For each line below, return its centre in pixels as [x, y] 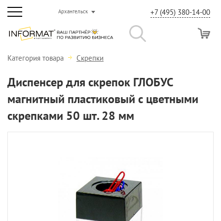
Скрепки [90, 58]
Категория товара [37, 58]
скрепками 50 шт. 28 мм [71, 116]
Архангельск [73, 11]
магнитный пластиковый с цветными [103, 99]
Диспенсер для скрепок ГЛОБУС [90, 82]
